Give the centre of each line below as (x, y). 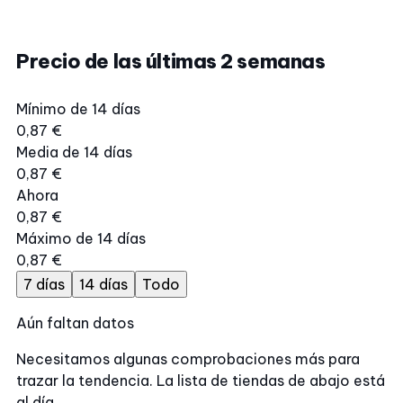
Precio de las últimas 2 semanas (171, 61)
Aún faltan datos (75, 323)
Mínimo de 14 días (78, 109)
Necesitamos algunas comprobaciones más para (188, 359)
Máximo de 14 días (81, 238)
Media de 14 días (74, 152)
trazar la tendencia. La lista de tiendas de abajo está (201, 381)
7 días (44, 284)
